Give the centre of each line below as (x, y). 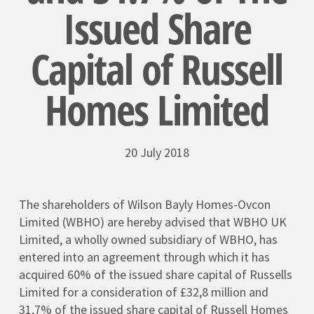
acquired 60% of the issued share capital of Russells (155, 274)
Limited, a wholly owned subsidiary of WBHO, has (148, 239)
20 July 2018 (157, 152)
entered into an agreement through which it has (144, 257)
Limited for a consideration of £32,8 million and (143, 292)
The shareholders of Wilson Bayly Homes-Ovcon (144, 204)
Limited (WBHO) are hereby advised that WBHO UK (152, 222)
